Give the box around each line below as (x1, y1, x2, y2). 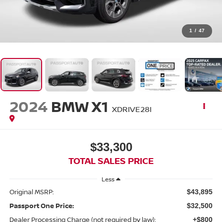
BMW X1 (51, 96, 109, 116)
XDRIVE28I (111, 103, 152, 114)
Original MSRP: (9, 187, 54, 197)
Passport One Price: (9, 201, 74, 211)
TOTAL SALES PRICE (68, 155, 154, 167)
